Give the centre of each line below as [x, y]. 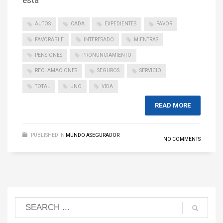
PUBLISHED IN [48, 135]
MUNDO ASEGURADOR [93, 135]
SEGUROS [108, 71]
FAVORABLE [49, 39]
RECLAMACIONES [56, 71]
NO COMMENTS [182, 139]
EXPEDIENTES [120, 24]
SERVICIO [150, 71]
